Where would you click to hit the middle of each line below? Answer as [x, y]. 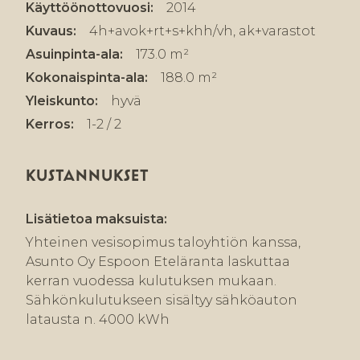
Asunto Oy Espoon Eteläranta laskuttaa [158, 262]
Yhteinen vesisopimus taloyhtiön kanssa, [163, 243]
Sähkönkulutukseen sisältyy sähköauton [162, 301]
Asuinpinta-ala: [74, 55]
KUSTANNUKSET [88, 176]
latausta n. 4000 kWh [98, 320]
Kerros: [50, 125]
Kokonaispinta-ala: [87, 78]
